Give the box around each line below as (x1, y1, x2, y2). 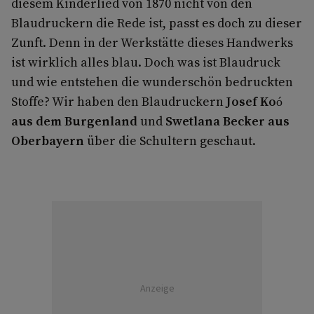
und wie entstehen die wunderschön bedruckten (11, 72, 293, 90)
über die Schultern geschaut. (84, 131, 256, 149)
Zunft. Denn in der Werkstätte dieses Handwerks (11, 33, 293, 51)
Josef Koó (226, 92, 282, 110)
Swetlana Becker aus (165, 111, 289, 130)
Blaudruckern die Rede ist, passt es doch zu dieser (11, 13, 302, 32)
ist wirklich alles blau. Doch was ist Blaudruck (11, 53, 280, 71)
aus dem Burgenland (11, 111, 137, 130)
